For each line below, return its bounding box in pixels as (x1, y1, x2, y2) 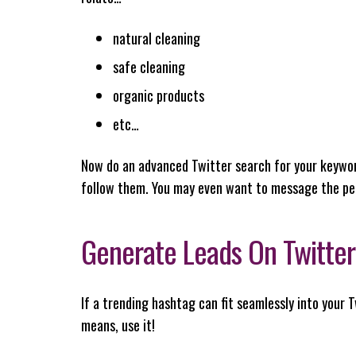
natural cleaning (113, 27, 200, 48)
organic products (113, 84, 204, 106)
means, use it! (81, 314, 155, 335)
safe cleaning (113, 56, 185, 77)
